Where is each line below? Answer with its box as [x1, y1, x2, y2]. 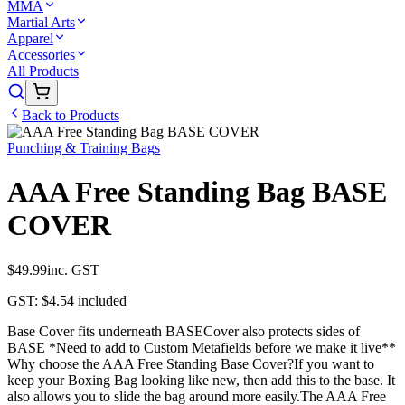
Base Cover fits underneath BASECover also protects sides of [7, 323, 360, 339]
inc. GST [47, 261, 99, 278]
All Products [7, 63, 79, 79]
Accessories [7, 47, 75, 62]
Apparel [7, 31, 53, 46]
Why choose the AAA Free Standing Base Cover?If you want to [7, 355, 374, 372]
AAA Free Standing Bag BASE [7, 175, 387, 209]
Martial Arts [7, 14, 75, 30]
